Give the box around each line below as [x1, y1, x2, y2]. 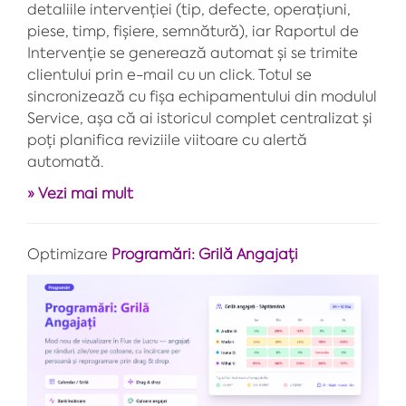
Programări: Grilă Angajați [111, 244, 298, 263]
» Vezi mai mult [27, 183, 133, 202]
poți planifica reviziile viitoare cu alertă [27, 130, 307, 149]
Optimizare [27, 244, 108, 263]
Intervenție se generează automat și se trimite [27, 43, 358, 62]
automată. [27, 151, 104, 170]
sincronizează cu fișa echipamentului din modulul [27, 86, 377, 105]
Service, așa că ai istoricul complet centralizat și [27, 108, 372, 127]
